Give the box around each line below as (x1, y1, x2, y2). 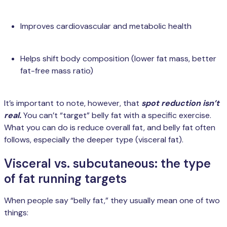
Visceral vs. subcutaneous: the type (4, 156, 211, 172)
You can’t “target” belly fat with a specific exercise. (21, 110, 211, 121)
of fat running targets (4, 171, 127, 187)
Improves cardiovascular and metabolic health (20, 21, 192, 32)
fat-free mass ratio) (20, 65, 93, 77)
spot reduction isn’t (139, 98, 219, 109)
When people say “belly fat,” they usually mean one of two (4, 195, 220, 206)
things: (4, 207, 28, 218)
